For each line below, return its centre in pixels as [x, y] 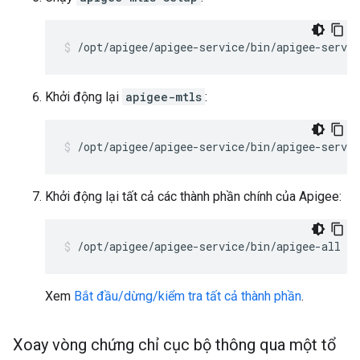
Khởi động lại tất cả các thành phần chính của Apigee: [193, 196]
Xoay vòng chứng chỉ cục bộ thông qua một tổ [174, 345]
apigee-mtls [164, 97]
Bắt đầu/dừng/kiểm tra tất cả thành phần [188, 296]
